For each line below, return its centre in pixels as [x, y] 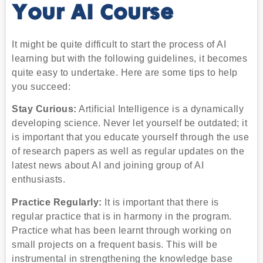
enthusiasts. [38, 180]
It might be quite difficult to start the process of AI [119, 44]
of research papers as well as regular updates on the [128, 151]
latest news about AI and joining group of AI [108, 166]
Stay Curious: [44, 109]
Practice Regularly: [57, 202]
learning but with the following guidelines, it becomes [129, 58]
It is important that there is [160, 202]
